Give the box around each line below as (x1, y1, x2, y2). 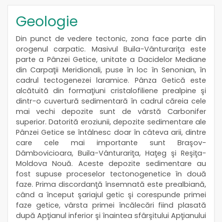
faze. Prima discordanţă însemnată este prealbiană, (16, 179, 206, 189)
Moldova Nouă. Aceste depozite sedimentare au (16, 158, 206, 168)
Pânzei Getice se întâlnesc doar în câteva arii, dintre (16, 127, 206, 137)
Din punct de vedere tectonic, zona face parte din (16, 33, 206, 44)
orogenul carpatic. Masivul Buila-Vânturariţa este (16, 44, 206, 54)
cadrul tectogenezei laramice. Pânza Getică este (16, 75, 206, 85)
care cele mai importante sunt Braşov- (16, 137, 206, 148)
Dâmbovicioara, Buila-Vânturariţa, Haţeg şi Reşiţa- (16, 148, 206, 158)
